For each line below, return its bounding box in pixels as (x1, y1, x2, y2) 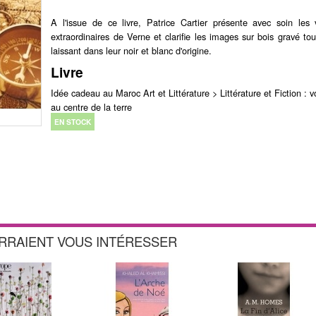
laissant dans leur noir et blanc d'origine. (51, 44, 212, 58)
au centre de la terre (51, 100, 133, 114)
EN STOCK (54, 116, 92, 128)
